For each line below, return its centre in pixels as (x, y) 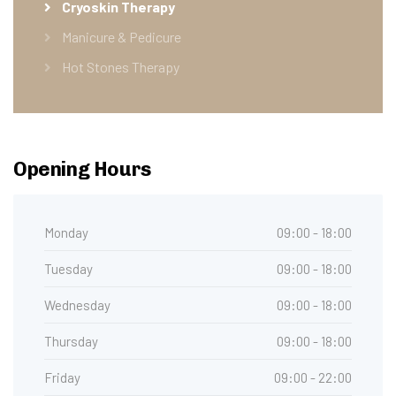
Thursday (71, 341)
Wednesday (77, 305)
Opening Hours (82, 169)
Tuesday (69, 268)
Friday (62, 377)
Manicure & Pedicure (122, 36)
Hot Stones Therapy (121, 66)
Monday (66, 232)
